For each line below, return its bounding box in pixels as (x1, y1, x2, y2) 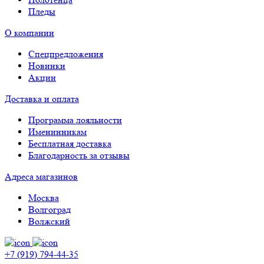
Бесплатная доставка (28, 137, 111, 149)
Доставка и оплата (5, 93, 79, 104)
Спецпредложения (28, 48, 103, 60)
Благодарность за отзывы (28, 149, 130, 161)
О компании (5, 27, 54, 38)
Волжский (28, 215, 70, 227)
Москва (28, 192, 59, 203)
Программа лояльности (28, 114, 122, 126)
